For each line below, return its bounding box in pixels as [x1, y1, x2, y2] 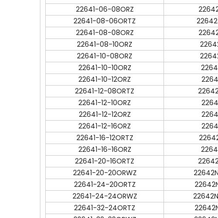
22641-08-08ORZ [75, 28, 134, 37]
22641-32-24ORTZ [74, 203, 135, 213]
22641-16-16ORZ [78, 145, 131, 154]
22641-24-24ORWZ [72, 191, 137, 201]
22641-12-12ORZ [78, 109, 131, 119]
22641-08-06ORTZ [73, 16, 136, 26]
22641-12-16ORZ [78, 121, 131, 131]
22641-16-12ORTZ [76, 133, 133, 143]
